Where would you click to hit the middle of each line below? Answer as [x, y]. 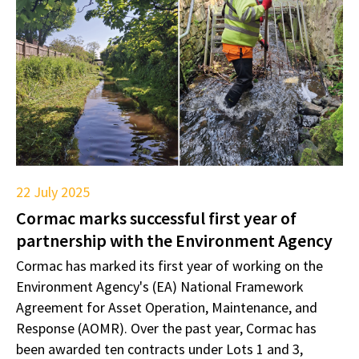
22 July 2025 [53, 192]
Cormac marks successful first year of [156, 218]
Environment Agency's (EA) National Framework [160, 287]
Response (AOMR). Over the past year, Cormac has [166, 329]
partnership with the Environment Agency [174, 241]
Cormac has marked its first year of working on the [169, 266]
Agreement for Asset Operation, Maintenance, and [167, 308]
